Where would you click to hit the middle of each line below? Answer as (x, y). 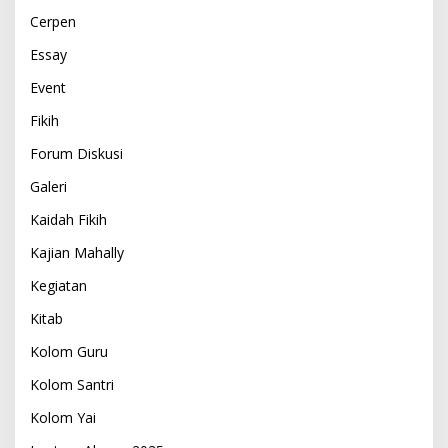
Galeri (48, 186)
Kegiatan (58, 285)
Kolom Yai (63, 417)
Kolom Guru (69, 351)
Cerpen (53, 21)
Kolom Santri (72, 384)
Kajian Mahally (77, 252)
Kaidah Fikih (68, 219)
